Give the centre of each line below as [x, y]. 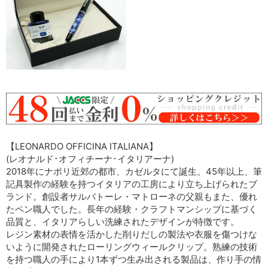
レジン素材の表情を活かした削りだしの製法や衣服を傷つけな [132, 234]
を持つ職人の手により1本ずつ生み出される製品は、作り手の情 [134, 260]
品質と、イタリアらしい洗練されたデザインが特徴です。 [123, 222]
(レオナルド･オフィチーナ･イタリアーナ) [90, 159]
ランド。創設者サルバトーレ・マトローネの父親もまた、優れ [132, 197]
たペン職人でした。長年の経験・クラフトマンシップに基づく [132, 209]
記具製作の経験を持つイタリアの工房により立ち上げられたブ [132, 184]
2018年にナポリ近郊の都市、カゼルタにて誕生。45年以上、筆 [134, 172]
